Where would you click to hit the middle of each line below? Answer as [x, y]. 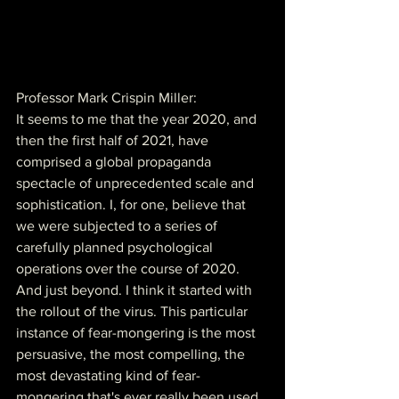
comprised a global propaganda [115, 161]
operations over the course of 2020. [130, 268]
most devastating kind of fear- [108, 375]
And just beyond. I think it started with [136, 289]
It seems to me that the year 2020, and [138, 118]
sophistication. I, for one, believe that [133, 204]
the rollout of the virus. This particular [134, 311]
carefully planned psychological [116, 247]
